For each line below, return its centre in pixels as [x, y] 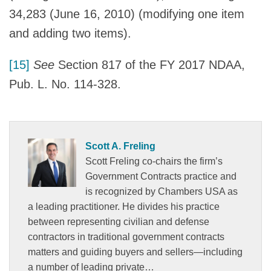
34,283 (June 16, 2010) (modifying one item [127, 14]
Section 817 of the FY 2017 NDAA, [152, 64]
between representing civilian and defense [119, 221]
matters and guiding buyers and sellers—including [135, 252]
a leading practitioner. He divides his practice [124, 206]
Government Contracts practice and [161, 176]
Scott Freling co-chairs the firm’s [154, 161]
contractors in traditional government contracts [126, 237]
